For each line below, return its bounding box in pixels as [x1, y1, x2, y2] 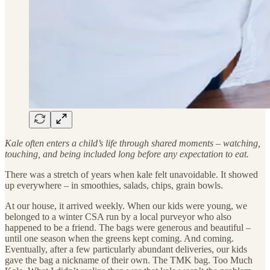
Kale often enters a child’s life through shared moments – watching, [5, 137, 260, 148]
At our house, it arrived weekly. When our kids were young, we [5, 200, 247, 211]
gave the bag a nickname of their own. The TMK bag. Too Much [5, 254, 253, 265]
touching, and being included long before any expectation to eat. [5, 148, 249, 159]
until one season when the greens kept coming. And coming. [5, 233, 234, 243]
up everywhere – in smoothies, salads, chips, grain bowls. [5, 180, 223, 190]
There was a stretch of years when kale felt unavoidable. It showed [5, 169, 258, 180]
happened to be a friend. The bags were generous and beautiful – [5, 222, 251, 233]
